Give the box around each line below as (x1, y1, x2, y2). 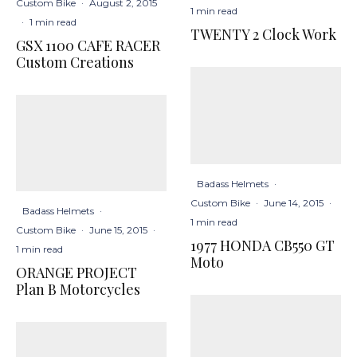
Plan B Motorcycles (16, 279, 140, 299)
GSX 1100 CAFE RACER (16, 35, 160, 55)
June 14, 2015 (264, 196, 324, 209)
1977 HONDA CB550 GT (190, 235, 335, 255)
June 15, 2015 (89, 223, 147, 236)
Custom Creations (16, 52, 134, 72)
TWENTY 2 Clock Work (190, 24, 336, 44)
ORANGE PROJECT (16, 262, 137, 282)
